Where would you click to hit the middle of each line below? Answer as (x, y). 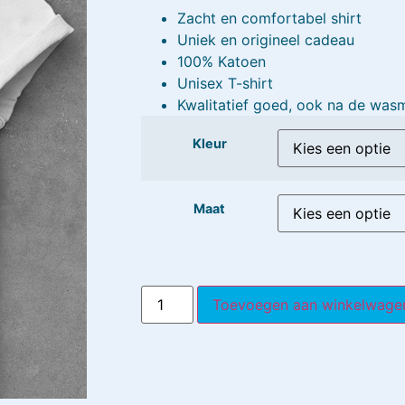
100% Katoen (222, 62)
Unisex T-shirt (226, 84)
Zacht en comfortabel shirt (270, 19)
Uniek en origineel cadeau (266, 40)
